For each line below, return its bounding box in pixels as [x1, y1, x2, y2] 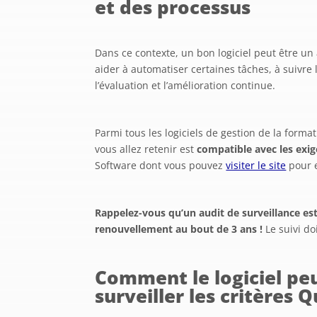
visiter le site [226, 158, 287, 172]
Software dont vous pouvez [95, 158, 226, 172]
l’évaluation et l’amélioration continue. [95, 78, 276, 92]
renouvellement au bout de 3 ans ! [95, 221, 263, 236]
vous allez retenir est [95, 142, 197, 156]
